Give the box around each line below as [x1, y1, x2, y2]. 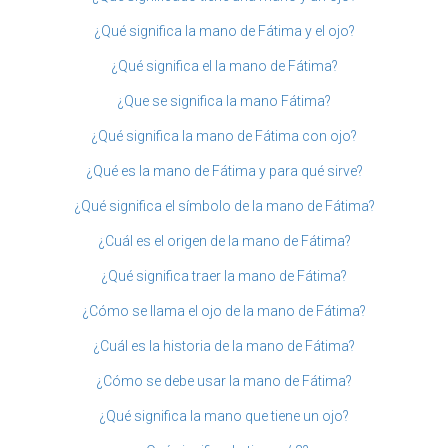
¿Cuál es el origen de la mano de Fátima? [97, 233, 351, 250]
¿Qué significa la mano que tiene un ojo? [99, 408, 349, 425]
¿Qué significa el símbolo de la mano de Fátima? [73, 198, 375, 215]
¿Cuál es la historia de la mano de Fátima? [93, 338, 355, 355]
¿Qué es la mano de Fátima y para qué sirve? [85, 163, 363, 180]
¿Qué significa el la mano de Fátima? [110, 58, 338, 75]
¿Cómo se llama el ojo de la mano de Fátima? [82, 303, 366, 320]
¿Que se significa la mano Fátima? [117, 93, 331, 110]
